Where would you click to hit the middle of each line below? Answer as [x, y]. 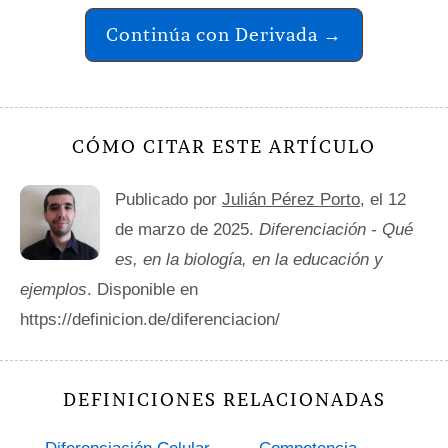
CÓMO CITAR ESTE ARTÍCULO [224, 147]
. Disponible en [142, 290]
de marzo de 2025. [187, 230]
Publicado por [168, 200]
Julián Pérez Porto [291, 200]
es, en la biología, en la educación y [249, 260]
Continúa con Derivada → [224, 35]
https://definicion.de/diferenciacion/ [150, 320]
